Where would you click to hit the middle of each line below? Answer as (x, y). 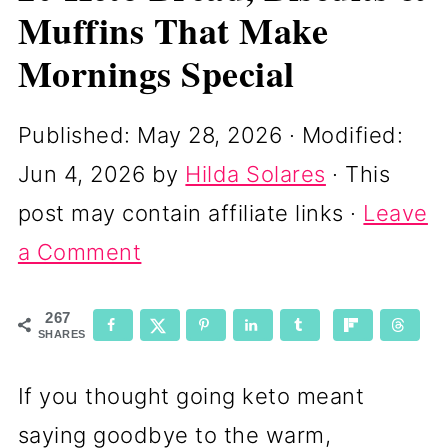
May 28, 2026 (210, 135)
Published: (77, 135)
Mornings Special (156, 73)
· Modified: (343, 135)
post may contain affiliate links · (190, 213)
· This (358, 174)
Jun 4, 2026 (81, 174)
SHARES (61, 334)
